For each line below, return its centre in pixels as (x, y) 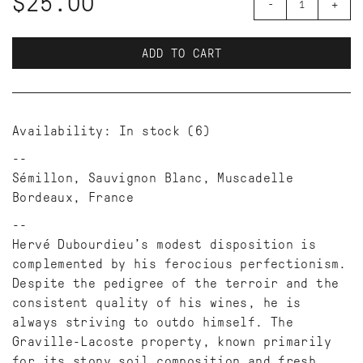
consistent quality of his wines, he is (157, 303)
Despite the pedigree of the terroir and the (176, 284)
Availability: (62, 131)
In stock (150, 131)
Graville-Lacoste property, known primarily (172, 342)
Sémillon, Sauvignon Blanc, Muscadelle (153, 178)
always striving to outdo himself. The (153, 322)
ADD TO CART (181, 54)
